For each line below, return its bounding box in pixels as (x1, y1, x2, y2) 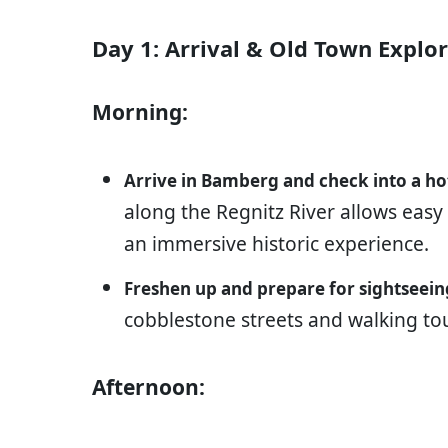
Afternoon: (92, 373, 205, 402)
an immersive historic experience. (124, 230, 429, 258)
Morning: (92, 98, 188, 127)
